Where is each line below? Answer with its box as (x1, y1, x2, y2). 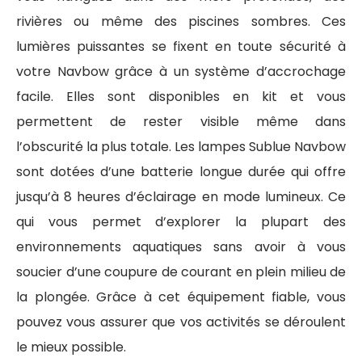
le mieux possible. (16, 337, 126, 356)
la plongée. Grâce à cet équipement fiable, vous (16, 287, 346, 306)
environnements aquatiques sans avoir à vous (16, 237, 346, 256)
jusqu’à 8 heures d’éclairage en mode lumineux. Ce (16, 187, 346, 206)
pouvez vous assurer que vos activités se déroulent (16, 312, 346, 331)
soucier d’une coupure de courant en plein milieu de (16, 262, 346, 281)
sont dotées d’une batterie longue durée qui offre (16, 162, 346, 181)
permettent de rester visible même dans (16, 112, 346, 131)
